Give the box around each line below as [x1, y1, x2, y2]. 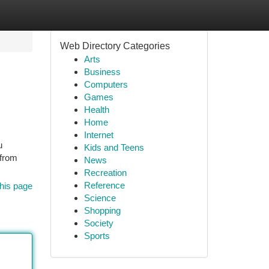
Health [83, 104, 109, 115]
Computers [83, 79, 128, 89]
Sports [83, 231, 110, 241]
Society [83, 218, 113, 228]
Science [83, 193, 116, 203]
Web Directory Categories [59, 41, 170, 51]
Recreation [83, 168, 127, 178]
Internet [83, 130, 113, 140]
